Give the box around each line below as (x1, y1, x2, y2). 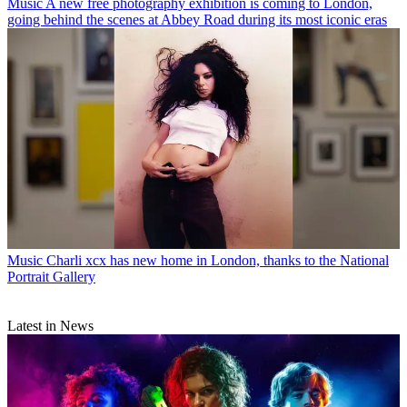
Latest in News (7, 317, 94, 333)
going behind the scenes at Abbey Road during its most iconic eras (7, 11, 387, 27)
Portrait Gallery (7, 268, 95, 284)
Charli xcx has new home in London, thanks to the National (46, 252, 389, 268)
